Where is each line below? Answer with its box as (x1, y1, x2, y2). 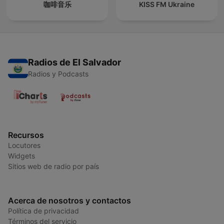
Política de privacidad (8, 206, 79, 215)
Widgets (8, 151, 35, 160)
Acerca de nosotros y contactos (8, 195, 131, 206)
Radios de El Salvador (28, 57, 121, 68)
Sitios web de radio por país (8, 162, 99, 171)
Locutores (8, 141, 40, 150)
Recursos (8, 130, 44, 140)
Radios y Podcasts (28, 69, 88, 78)
